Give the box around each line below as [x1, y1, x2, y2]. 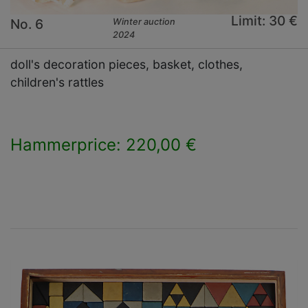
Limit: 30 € [230, 12, 298, 30]
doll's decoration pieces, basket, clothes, [10, 57, 243, 72]
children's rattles [10, 75, 104, 90]
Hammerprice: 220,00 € [10, 135, 197, 155]
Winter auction [113, 16, 176, 27]
